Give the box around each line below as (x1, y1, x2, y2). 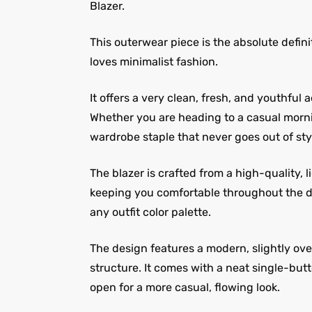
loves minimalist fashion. (89, 55, 218, 69)
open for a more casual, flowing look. (89, 281, 280, 295)
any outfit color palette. (89, 205, 211, 219)
